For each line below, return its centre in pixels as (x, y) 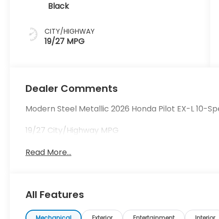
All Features (55, 195)
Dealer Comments (72, 89)
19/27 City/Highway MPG (72, 131)
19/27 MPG (65, 42)
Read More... (49, 153)
